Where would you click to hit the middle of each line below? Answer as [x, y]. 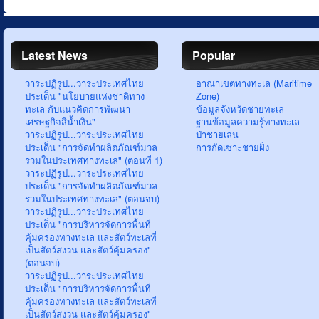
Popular [214, 55]
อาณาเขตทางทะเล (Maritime [254, 83]
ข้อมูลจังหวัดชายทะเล [240, 109]
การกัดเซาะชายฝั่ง [232, 147]
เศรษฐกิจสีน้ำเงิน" [60, 121]
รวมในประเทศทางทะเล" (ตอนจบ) [92, 198]
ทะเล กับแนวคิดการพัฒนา [78, 109]
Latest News [54, 55]
